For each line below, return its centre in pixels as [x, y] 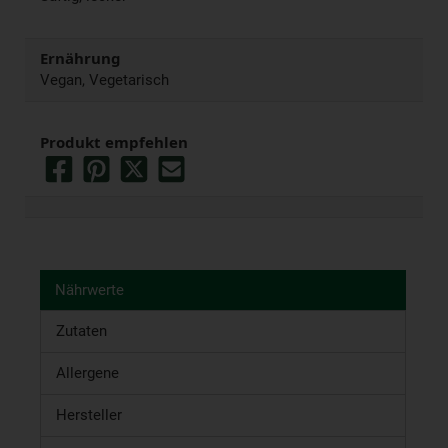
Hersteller [89, 414]
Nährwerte [89, 289]
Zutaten [81, 330]
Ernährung [80, 58]
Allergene [87, 372]
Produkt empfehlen [114, 142]
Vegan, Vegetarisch [104, 79]
